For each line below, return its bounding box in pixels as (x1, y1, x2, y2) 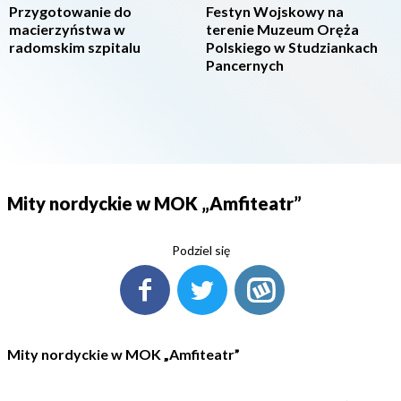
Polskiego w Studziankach (206, 38, 378, 55)
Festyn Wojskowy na (206, 3, 344, 20)
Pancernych (206, 56, 284, 73)
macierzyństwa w (9, 21, 125, 38)
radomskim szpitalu (9, 38, 141, 55)
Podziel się (171, 243, 230, 258)
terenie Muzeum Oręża (206, 21, 359, 38)
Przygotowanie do (9, 3, 132, 20)
